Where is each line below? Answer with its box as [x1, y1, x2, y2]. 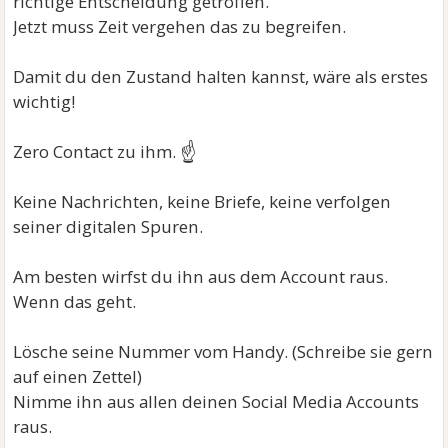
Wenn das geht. [13, 289, 137, 313]
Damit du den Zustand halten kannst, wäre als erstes [13, 64, 429, 88]
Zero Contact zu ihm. [13, 139, 181, 163]
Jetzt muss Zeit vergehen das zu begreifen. [13, 14, 347, 38]
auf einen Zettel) [13, 364, 143, 388]
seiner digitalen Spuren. [13, 214, 204, 238]
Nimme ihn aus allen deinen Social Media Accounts [13, 389, 420, 413]
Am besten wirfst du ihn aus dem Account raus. [13, 264, 389, 288]
